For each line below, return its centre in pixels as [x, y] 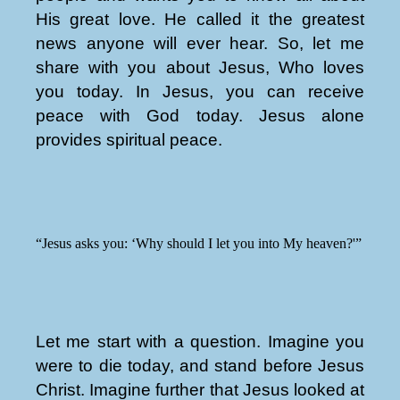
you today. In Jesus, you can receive [200, 92]
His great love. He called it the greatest [200, 20]
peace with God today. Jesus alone [200, 116]
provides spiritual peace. [129, 140]
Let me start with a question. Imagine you [200, 342]
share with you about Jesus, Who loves [200, 68]
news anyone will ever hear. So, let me [200, 44]
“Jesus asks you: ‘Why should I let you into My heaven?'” [199, 243]
